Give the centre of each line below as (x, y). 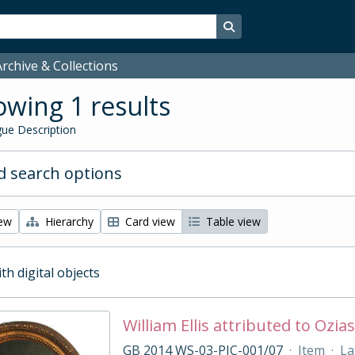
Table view (232, 221)
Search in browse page (292, 26)
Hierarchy (68, 221)
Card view (149, 221)
